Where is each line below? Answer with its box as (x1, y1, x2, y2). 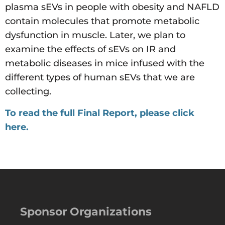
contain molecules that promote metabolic (5, 16, 199, 27)
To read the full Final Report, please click (5, 107, 194, 119)
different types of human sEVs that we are (5, 72, 195, 83)
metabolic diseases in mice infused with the (5, 58, 204, 69)
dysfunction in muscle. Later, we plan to (5, 30, 185, 41)
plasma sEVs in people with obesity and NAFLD (5, 2, 219, 13)
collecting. (5, 86, 51, 97)
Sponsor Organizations (20, 205, 152, 219)
